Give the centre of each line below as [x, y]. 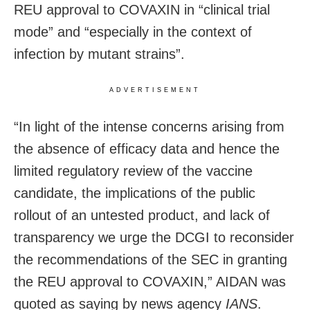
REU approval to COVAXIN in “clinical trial [142, 10]
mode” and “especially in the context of [133, 32]
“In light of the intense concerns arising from [149, 127]
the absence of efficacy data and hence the [147, 149]
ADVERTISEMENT [155, 90]
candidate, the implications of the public [135, 193]
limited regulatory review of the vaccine [133, 171]
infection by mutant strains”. [99, 54]
